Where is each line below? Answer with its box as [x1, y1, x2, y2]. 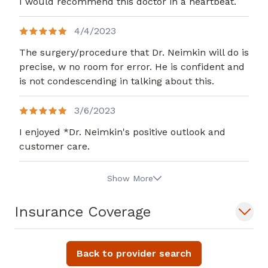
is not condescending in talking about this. [19, 75, 214, 87]
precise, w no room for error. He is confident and [19, 61, 245, 73]
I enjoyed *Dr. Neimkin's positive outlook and [19, 126, 226, 138]
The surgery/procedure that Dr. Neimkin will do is [19, 47, 249, 59]
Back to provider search [77, 248, 191, 260]
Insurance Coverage [14, 203, 151, 221]
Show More [106, 173, 153, 184]
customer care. [19, 141, 90, 153]
